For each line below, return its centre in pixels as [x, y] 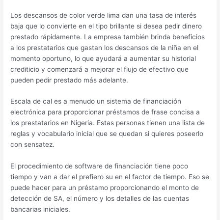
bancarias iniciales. [41, 209]
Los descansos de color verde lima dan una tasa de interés [104, 15]
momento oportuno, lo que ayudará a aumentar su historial [103, 58]
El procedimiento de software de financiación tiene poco [99, 166]
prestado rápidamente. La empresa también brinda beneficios [108, 37]
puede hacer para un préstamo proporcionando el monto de [105, 188]
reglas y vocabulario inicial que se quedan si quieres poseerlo [107, 134]
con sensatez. [33, 145]
